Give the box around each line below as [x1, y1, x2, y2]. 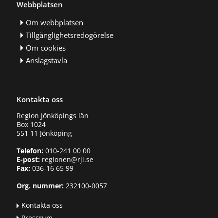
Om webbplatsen [26, 17, 84, 28]
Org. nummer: [16, 181, 64, 190]
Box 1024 [16, 119, 46, 129]
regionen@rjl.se [39, 154, 93, 164]
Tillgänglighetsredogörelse [26, 30, 114, 40]
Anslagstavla [26, 55, 68, 66]
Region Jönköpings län [16, 110, 89, 120]
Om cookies [26, 42, 66, 53]
